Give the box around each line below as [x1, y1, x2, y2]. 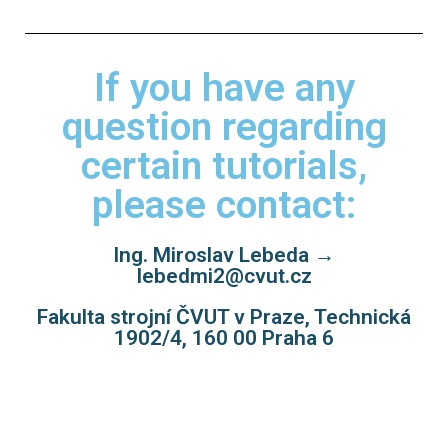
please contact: [92, 182, 356, 229]
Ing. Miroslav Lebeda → [113, 243, 335, 268]
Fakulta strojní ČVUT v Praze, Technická [37, 305, 411, 330]
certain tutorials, [81, 143, 367, 190]
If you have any [93, 65, 355, 112]
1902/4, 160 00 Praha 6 [114, 326, 334, 351]
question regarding [61, 104, 387, 151]
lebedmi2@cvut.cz [136, 264, 312, 289]
